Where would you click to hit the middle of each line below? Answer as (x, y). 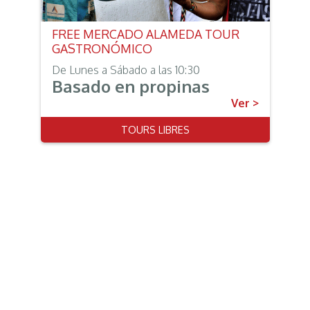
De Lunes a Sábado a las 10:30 (126, 70)
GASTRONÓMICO (102, 48)
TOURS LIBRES (155, 129)
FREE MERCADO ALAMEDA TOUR (146, 34)
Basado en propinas (131, 86)
